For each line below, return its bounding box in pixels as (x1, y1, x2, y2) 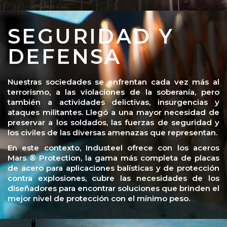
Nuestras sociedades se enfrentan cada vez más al (8, 77, 219, 87)
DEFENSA (8, 44, 122, 69)
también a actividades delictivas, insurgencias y (8, 97, 219, 107)
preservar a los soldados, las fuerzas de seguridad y (8, 117, 219, 127)
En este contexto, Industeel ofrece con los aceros (8, 142, 219, 153)
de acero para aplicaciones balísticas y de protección (8, 163, 219, 173)
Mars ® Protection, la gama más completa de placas (8, 153, 219, 163)
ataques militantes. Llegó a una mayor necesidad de (8, 107, 219, 117)
